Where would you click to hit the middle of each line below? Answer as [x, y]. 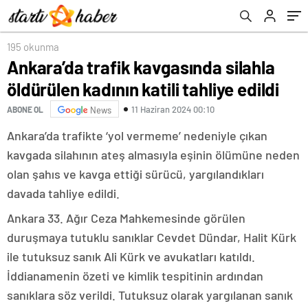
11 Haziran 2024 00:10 [173, 109]
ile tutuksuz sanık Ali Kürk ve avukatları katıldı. [131, 256]
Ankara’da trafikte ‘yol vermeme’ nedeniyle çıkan [137, 135]
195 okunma [33, 47]
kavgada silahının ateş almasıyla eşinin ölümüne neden [153, 155]
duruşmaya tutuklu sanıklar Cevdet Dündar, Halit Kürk [152, 237]
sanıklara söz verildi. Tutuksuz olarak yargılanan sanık [150, 295]
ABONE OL [25, 109]
